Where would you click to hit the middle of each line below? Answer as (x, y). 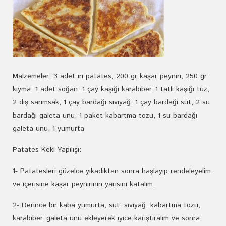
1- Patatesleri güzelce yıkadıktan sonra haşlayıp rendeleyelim (112, 171)
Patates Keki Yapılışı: (47, 150)
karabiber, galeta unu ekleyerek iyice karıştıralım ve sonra (106, 218)
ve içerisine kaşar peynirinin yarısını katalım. (84, 184)
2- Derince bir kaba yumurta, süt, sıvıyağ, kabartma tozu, (106, 205)
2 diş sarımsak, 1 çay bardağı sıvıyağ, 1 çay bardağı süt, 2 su (111, 102)
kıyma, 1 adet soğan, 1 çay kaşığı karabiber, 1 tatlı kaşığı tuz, (111, 89)
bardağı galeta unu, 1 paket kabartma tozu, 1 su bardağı (105, 116)
